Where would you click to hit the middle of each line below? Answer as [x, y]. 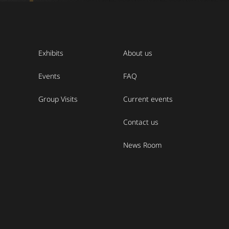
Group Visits [58, 99]
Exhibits [51, 53]
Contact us [141, 122]
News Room [143, 145]
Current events [148, 99]
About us [138, 53]
